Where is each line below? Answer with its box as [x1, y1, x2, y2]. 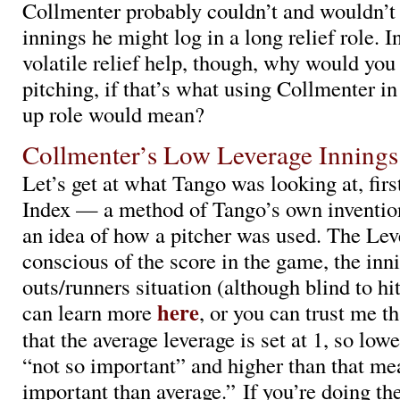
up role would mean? [22, 98, 204, 129]
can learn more [22, 297, 157, 328]
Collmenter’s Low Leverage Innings [22, 137, 398, 172]
